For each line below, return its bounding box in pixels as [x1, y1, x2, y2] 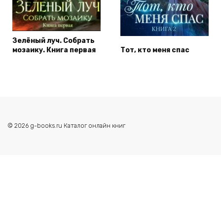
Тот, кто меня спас [120, 45, 189, 54]
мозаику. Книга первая [12, 45, 96, 54]
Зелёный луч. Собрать [12, 36, 95, 45]
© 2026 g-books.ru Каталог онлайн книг [7, 121, 125, 129]
